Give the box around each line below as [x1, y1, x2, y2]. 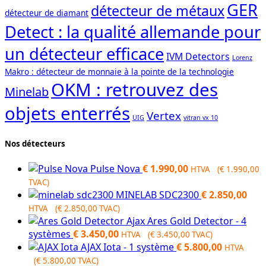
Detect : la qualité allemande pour [5, 21, 261, 43]
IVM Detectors [166, 50, 230, 64]
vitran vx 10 [183, 113, 218, 122]
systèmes [28, 227, 73, 241]
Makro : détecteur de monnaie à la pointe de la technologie [5, 66, 234, 78]
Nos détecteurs [5, 138, 65, 150]
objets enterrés [5, 102, 130, 126]
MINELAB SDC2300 [116, 188, 201, 202]
